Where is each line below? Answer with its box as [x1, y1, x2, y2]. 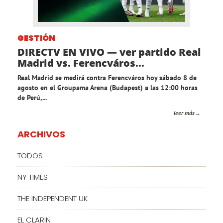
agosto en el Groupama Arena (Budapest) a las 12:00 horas [17, 83, 198, 93]
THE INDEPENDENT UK [17, 193, 88, 204]
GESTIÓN [17, 32, 55, 44]
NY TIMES [17, 172, 48, 183]
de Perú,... [17, 93, 47, 103]
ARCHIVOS [17, 128, 65, 141]
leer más [174, 109, 195, 117]
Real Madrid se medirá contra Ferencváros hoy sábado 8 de [17, 73, 197, 83]
